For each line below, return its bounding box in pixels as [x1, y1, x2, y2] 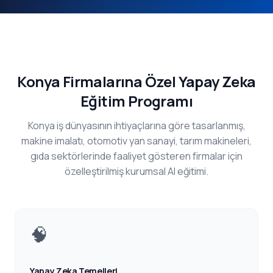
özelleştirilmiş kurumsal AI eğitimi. [65, 165, 208, 178]
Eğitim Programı [80, 91, 193, 111]
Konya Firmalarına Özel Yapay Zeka [17, 71, 256, 91]
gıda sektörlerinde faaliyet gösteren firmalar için [30, 149, 243, 163]
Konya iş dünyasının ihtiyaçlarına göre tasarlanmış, [27, 119, 246, 132]
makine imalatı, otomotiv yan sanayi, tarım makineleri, [21, 134, 252, 147]
